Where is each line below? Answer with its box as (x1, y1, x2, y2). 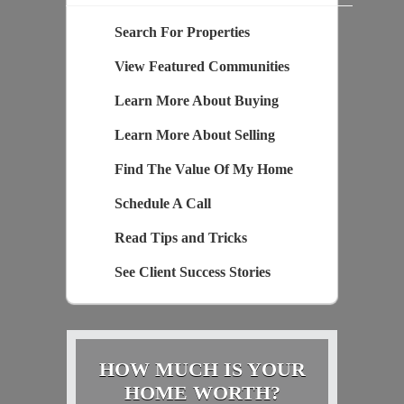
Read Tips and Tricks (114, 230, 247, 246)
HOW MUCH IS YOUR (98, 358, 306, 381)
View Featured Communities (114, 59, 289, 75)
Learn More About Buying (114, 93, 279, 109)
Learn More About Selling (114, 127, 275, 143)
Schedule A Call (114, 196, 211, 212)
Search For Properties (114, 24, 250, 41)
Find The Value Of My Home (114, 161, 293, 178)
